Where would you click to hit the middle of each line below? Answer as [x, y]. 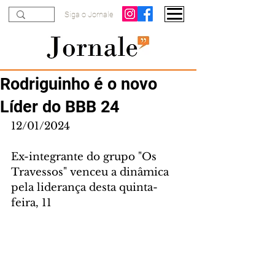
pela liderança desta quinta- [84, 188]
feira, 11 [31, 203]
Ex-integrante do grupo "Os [85, 157]
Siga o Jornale [89, 14]
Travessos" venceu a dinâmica [91, 172]
